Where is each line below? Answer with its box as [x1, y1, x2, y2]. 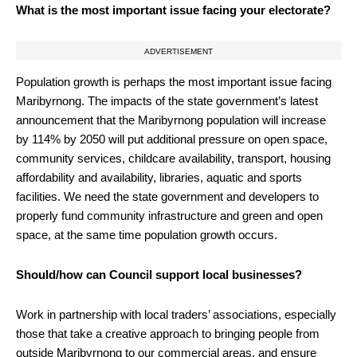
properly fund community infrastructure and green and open [16, 208, 323, 222]
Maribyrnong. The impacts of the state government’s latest [16, 93, 318, 108]
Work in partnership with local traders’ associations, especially [16, 307, 336, 321]
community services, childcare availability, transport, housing [16, 151, 331, 165]
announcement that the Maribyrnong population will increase [16, 112, 326, 127]
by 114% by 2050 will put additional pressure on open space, [16, 131, 328, 146]
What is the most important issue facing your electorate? [16, 2, 331, 17]
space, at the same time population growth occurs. [16, 227, 277, 241]
